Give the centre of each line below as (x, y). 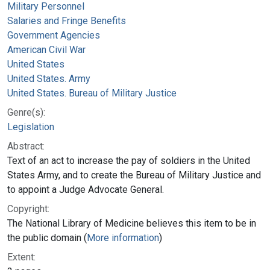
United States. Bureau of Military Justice (92, 93)
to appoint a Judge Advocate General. (86, 189)
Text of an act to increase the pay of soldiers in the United (129, 160)
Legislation (31, 127)
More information (123, 237)
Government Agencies (54, 35)
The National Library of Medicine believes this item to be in (132, 223)
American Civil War (46, 49)
